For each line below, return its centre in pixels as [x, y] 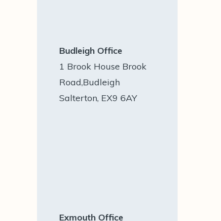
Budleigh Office [91, 51]
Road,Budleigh [90, 82]
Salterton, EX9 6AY [98, 98]
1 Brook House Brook [103, 66]
